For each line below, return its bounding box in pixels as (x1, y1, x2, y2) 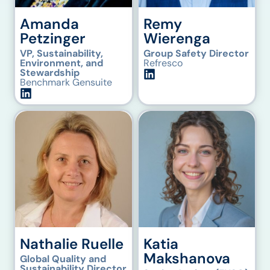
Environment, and (20, 56, 104, 69)
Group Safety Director (143, 46, 249, 60)
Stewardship (20, 66, 80, 79)
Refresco (143, 56, 183, 69)
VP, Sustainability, (20, 46, 104, 60)
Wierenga (143, 28, 210, 48)
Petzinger (20, 28, 86, 48)
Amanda (20, 14, 80, 33)
